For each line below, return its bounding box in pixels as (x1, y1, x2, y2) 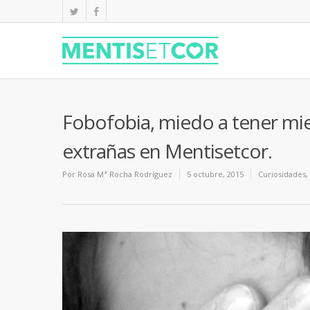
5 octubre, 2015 (187, 169, 244, 179)
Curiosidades (258, 169, 306, 179)
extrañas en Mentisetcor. (62, 138, 272, 164)
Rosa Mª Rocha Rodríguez (77, 169, 172, 179)
